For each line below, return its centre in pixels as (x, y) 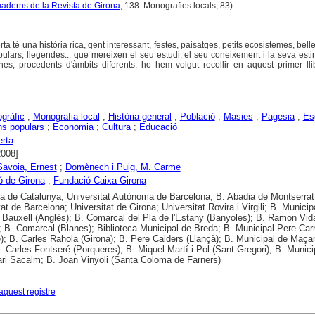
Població (197, 117)
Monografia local (66, 117)
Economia (73, 127)
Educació (158, 127)
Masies (238, 117)
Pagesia (278, 117)
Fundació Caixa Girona (99, 181)
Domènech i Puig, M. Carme (123, 167)
